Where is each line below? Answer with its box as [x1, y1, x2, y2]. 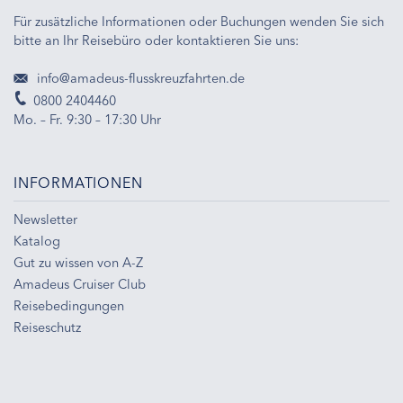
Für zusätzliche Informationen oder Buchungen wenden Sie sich [13, 13, 384, 30]
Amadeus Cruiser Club [13, 275, 146, 292]
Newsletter [13, 210, 77, 228]
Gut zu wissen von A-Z [13, 254, 143, 271]
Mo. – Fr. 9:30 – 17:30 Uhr [13, 111, 161, 128]
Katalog [13, 232, 60, 249]
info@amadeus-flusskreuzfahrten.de [33, 69, 245, 86]
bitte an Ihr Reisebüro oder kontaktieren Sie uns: [13, 31, 299, 49]
